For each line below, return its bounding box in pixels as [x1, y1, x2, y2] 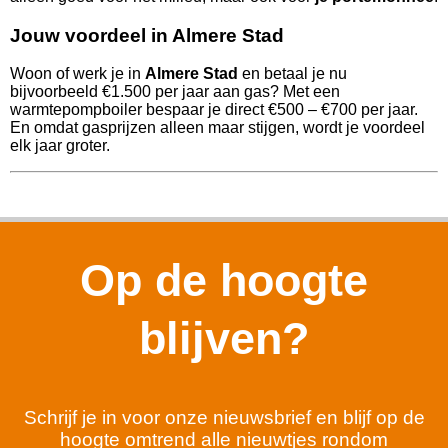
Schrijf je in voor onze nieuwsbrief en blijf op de [23, 407, 425, 429]
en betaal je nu [238, 65, 347, 83]
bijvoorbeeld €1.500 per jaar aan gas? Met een [10, 83, 340, 101]
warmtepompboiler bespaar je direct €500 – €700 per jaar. [10, 101, 418, 119]
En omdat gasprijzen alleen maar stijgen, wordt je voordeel [10, 119, 425, 137]
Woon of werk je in [10, 65, 145, 83]
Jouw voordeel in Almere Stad [10, 24, 284, 46]
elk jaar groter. [10, 137, 110, 155]
